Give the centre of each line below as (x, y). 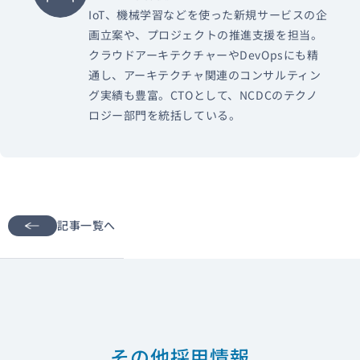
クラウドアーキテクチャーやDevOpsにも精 (204, 54)
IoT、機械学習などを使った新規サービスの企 (208, 14)
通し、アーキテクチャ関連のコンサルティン (205, 74)
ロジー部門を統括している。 (165, 115)
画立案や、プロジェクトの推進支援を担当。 (206, 34)
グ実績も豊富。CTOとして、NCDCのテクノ (203, 94)
